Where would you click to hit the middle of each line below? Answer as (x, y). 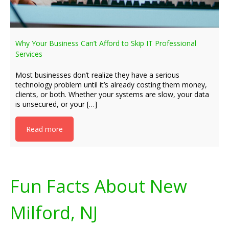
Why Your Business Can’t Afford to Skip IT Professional (106, 43)
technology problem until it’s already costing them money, (111, 85)
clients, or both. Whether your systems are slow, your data (112, 94)
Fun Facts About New (99, 186)
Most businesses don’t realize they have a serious (97, 75)
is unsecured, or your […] (56, 104)
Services (29, 54)
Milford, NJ (54, 212)
